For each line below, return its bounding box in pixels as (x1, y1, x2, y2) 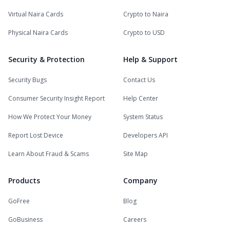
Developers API (123, 131, 168, 140)
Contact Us (123, 75, 155, 84)
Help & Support (123, 54, 178, 64)
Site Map (123, 149, 148, 158)
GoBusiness (8, 215, 43, 224)
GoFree (8, 197, 30, 205)
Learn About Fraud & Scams (8, 149, 89, 158)
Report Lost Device (8, 131, 63, 140)
